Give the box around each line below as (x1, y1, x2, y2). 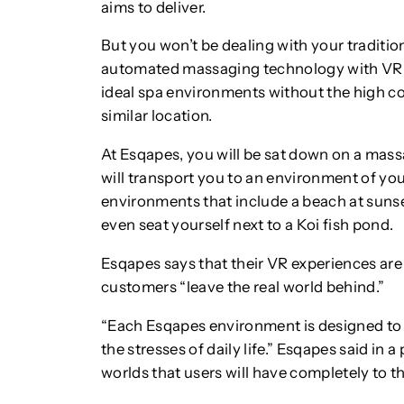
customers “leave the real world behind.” (101, 277, 385, 296)
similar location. (101, 106, 213, 125)
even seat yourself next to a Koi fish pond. (101, 216, 394, 234)
